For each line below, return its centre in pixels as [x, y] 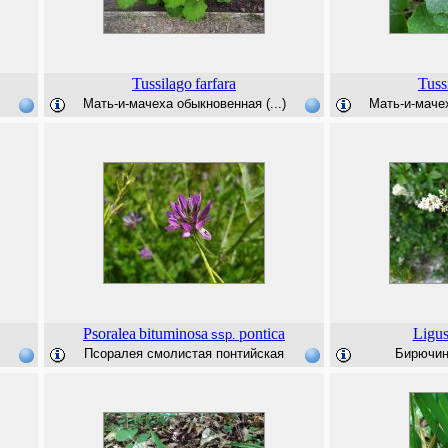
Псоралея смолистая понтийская [184, 353]
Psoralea [109, 333]
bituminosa [173, 333]
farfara [215, 83]
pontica [262, 333]
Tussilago [162, 83]
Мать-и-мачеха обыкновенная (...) [184, 103]
